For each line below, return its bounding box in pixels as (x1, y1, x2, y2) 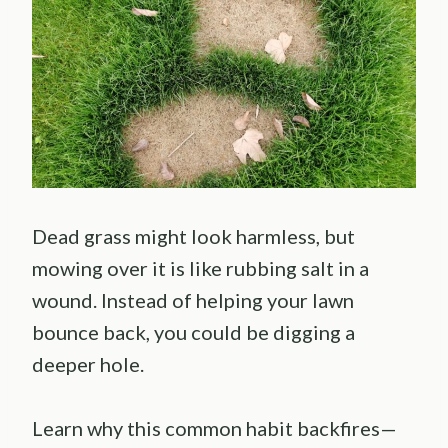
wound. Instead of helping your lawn (32, 288, 354, 313)
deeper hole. (32, 352, 144, 377)
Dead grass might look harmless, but (32, 224, 355, 249)
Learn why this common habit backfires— (32, 416, 397, 441)
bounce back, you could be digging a (32, 320, 355, 345)
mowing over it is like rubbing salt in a (32, 256, 369, 281)
